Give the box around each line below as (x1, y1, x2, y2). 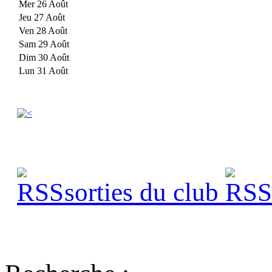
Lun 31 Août (19, 66, 68, 76)
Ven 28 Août (19, 25, 67, 36)
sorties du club (44, 178, 225, 207)
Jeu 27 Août (19, 12, 65, 23)
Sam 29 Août (19, 39, 69, 50)
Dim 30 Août (19, 52, 69, 63)
